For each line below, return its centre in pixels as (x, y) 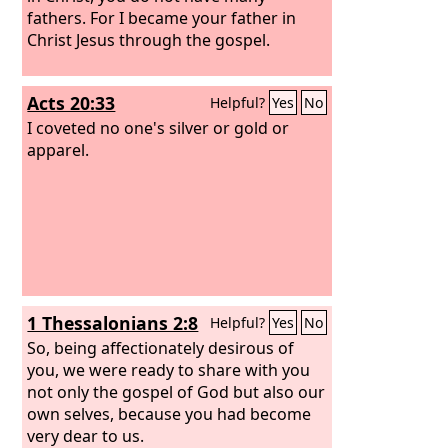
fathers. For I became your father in (162, 17)
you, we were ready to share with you (169, 369)
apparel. (58, 149)
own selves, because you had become (169, 413)
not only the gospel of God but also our (176, 391)
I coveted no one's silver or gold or (158, 127)
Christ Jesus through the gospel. (149, 39)
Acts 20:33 (71, 103)
